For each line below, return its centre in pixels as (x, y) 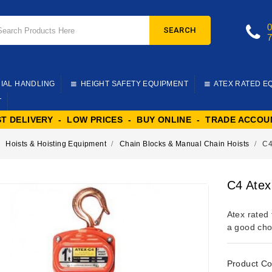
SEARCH (180, 30)
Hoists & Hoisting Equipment (56, 144)
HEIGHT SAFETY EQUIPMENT (134, 83)
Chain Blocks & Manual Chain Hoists (184, 144)
